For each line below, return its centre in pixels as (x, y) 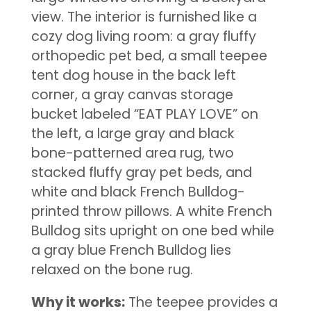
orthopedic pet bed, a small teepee (149, 56)
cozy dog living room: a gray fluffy (143, 36)
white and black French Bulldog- (138, 192)
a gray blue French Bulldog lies (131, 250)
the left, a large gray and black (133, 133)
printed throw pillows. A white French (151, 211)
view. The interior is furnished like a (144, 17)
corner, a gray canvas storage (132, 94)
